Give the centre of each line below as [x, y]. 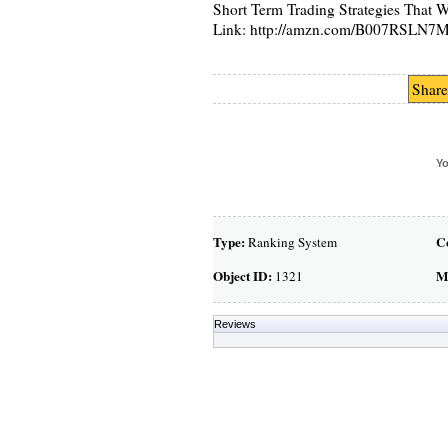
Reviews [234, 324]
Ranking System [290, 242]
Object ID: [242, 276]
